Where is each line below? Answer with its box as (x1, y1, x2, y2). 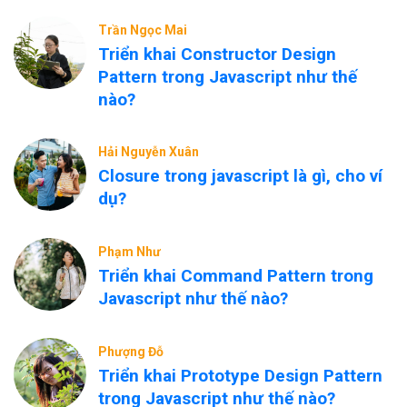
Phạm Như (98, 244, 161, 259)
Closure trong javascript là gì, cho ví (98, 165, 382, 186)
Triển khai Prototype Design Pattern (98, 365, 382, 386)
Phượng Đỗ (98, 344, 164, 359)
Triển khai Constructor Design (98, 44, 336, 65)
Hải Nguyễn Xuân (98, 144, 199, 159)
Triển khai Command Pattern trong (98, 265, 373, 286)
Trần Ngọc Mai (98, 23, 187, 37)
